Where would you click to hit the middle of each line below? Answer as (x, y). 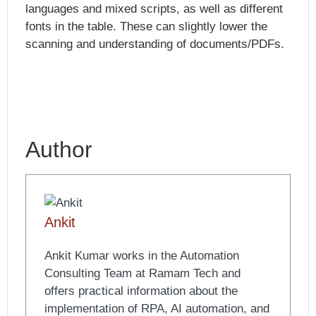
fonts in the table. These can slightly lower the (146, 27)
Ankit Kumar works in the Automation (141, 255)
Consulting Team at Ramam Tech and (142, 273)
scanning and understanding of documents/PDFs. (155, 44)
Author (59, 150)
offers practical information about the (141, 291)
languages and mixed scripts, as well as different (154, 9)
